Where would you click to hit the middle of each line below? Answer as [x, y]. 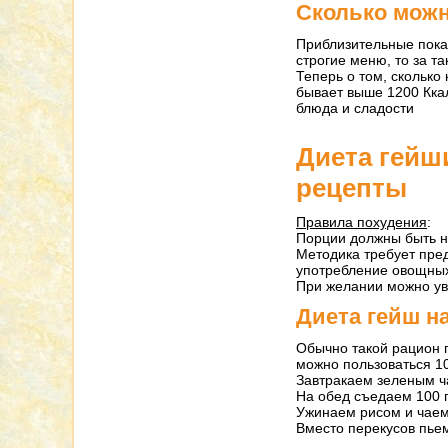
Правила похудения [362, 222]
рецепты [352, 188]
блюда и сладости [355, 108]
